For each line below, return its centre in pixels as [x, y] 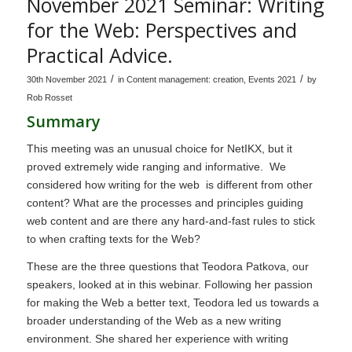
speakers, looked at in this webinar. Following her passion [169, 285]
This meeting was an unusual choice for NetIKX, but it [159, 149]
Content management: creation [185, 80]
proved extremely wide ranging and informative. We [156, 167]
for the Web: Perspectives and [161, 30]
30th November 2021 [66, 80]
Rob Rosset [49, 98]
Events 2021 [272, 80]
